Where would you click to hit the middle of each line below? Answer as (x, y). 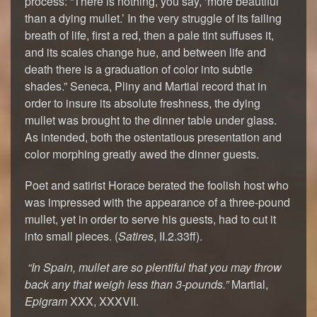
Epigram (46, 301)
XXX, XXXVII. (103, 301)
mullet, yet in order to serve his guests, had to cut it (150, 219)
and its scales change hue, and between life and (145, 52)
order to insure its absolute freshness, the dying (143, 103)
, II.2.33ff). (178, 236)
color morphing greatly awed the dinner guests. (142, 154)
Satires (136, 236)
